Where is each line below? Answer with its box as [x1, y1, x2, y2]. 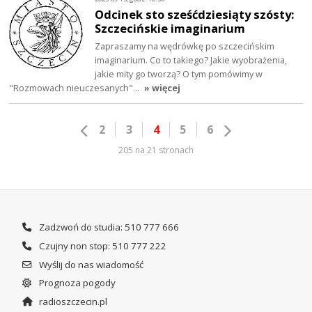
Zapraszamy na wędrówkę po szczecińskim [95, 39, 275, 52]
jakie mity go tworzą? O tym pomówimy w [95, 67, 263, 80]
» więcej [144, 81, 181, 94]
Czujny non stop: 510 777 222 [36, 239, 166, 252]
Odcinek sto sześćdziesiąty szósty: [95, 6, 295, 22]
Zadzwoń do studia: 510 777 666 [36, 221, 179, 234]
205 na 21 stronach [118, 143, 194, 156]
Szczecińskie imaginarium [95, 19, 246, 36]
